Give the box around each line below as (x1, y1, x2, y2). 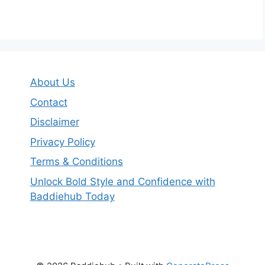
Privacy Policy (30, 135, 95, 148)
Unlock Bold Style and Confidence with (30, 175, 215, 188)
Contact (30, 96, 67, 108)
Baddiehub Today (30, 190, 115, 202)
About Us (30, 76, 75, 89)
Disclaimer (30, 116, 79, 128)
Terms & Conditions (30, 156, 123, 168)
